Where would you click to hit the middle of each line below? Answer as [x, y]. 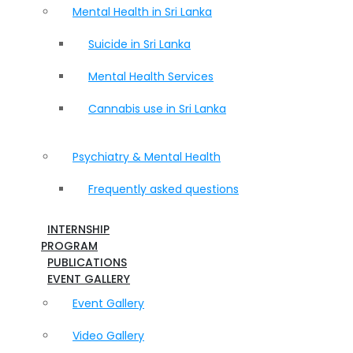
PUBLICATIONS [87, 262]
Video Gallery [109, 336]
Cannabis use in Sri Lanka [158, 109]
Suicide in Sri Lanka [140, 44]
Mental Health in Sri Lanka [143, 12]
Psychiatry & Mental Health [147, 157]
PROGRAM [70, 246]
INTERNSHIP [79, 229]
